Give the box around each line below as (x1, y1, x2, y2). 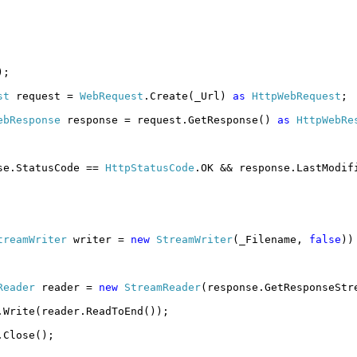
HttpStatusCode (105, 161, 194, 174)
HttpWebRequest (252, 89, 341, 102)
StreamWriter (156, 233, 233, 245)
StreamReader (124, 280, 201, 293)
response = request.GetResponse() (61, 113, 277, 126)
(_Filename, (233, 233, 309, 245)
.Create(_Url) (143, 89, 233, 102)
